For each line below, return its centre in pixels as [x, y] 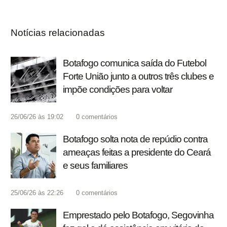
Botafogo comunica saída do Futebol [135, 63]
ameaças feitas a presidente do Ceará [137, 153]
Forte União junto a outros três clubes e [138, 77]
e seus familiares [95, 166]
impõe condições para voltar [118, 90]
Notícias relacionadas [58, 33]
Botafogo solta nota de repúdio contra [135, 139]
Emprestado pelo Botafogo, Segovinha [138, 215]
